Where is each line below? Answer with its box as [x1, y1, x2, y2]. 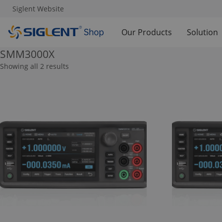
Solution [187, 27, 218, 38]
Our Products [121, 27, 172, 38]
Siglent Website [12, 4, 64, 13]
